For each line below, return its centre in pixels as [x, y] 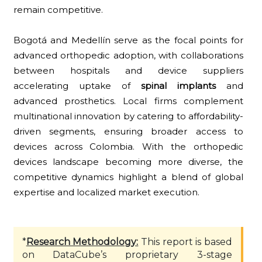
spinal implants [178, 85]
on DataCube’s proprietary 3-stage [127, 254]
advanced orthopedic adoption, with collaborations [128, 55]
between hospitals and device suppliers [128, 70]
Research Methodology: [82, 242]
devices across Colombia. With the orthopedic [128, 146]
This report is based [185, 242]
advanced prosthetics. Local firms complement [128, 101]
